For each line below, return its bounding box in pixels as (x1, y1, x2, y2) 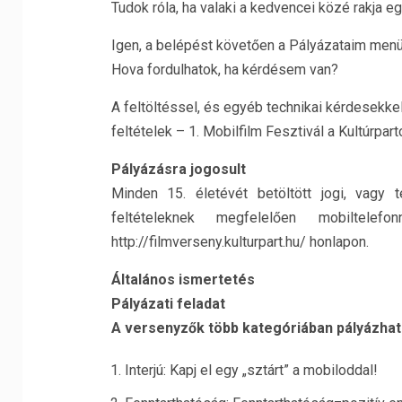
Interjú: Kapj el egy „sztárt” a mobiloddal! (124, 362, 378, 379)
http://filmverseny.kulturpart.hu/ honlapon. (110, 233, 369, 250)
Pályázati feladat (110, 295, 225, 312)
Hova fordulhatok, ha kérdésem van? (110, 61, 338, 78)
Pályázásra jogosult (110, 161, 246, 178)
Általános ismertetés (110, 271, 255, 288)
